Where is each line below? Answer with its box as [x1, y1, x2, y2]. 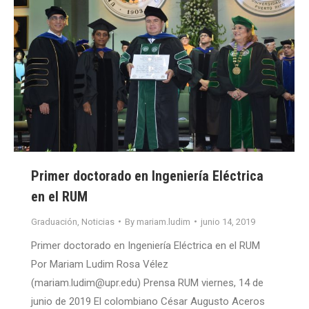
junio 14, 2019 [201, 216, 255, 227]
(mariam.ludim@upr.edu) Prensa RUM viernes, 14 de [31, 276, 263, 289]
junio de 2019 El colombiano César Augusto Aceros [31, 295, 265, 308]
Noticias [81, 216, 114, 227]
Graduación [31, 216, 77, 227]
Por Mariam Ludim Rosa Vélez [31, 257, 168, 270]
